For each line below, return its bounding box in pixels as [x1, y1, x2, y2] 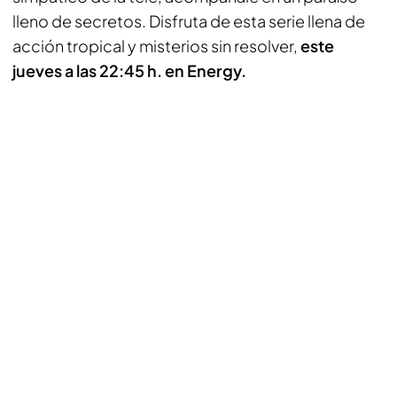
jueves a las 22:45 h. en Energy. [12, 60, 246, 81]
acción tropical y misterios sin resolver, [12, 35, 300, 56]
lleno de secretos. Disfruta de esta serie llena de [12, 11, 365, 31]
